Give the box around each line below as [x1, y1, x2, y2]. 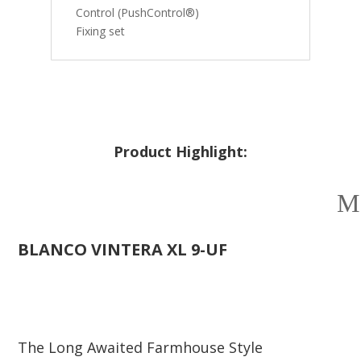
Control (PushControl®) [75, 4, 199, 20]
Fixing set [75, 23, 125, 39]
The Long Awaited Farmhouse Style [18, 337, 263, 357]
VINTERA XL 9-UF [87, 238, 228, 260]
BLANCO [18, 238, 88, 260]
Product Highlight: [113, 141, 247, 161]
